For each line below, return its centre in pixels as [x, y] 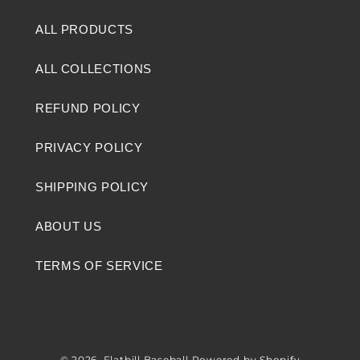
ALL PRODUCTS [84, 29]
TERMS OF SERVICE [99, 265]
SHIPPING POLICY [92, 186]
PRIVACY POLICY [89, 147]
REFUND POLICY [88, 108]
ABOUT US [69, 226]
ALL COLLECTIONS [94, 68]
